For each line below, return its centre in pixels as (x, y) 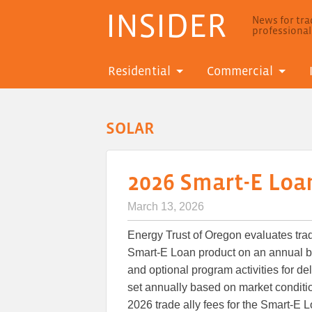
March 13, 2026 (166, 207)
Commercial (240, 71)
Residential (139, 71)
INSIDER (166, 25)
